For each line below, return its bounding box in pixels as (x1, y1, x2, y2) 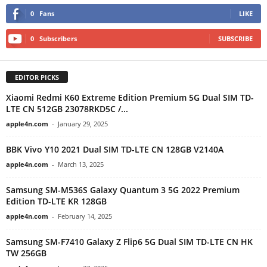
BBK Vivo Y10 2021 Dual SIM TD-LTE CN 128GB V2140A (6, 143, 223, 155)
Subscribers (39, 33, 77, 43)
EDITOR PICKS (15, 72, 59, 82)
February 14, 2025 (58, 211, 112, 221)
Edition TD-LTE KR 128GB (6, 195, 107, 207)
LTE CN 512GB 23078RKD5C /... (6, 103, 128, 114)
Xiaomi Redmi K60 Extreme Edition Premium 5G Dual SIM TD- (6, 91, 254, 103)
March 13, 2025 (58, 159, 104, 169)
